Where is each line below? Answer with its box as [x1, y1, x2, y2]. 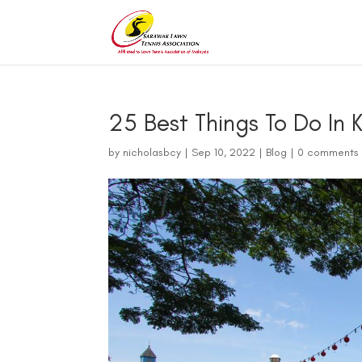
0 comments [297, 145, 360, 159]
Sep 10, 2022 [192, 145, 256, 159]
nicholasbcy [123, 145, 182, 159]
